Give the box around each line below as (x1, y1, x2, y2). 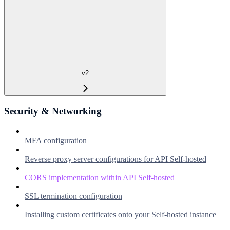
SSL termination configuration (25, 191, 122, 200)
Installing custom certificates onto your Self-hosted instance (25, 209, 216, 219)
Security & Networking (4, 106, 102, 117)
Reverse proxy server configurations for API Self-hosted (25, 154, 206, 163)
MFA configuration (25, 136, 87, 145)
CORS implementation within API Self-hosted (25, 172, 175, 182)
